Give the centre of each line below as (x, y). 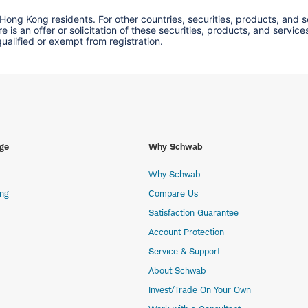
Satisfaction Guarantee (194, 213)
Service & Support (184, 251)
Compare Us (173, 194)
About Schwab (177, 271)
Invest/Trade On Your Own (200, 290)
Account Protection (186, 232)
